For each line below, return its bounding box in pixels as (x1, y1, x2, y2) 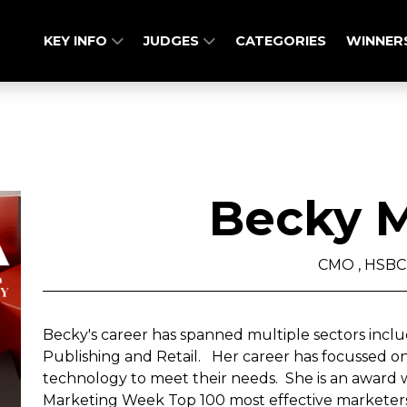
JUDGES (144, 32, 203, 49)
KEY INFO (44, 32, 111, 49)
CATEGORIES (235, 32, 326, 49)
